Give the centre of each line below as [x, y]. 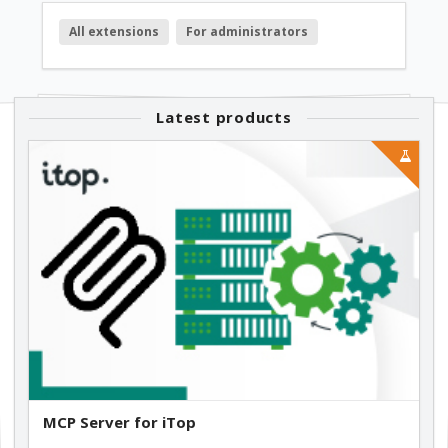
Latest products [224, 117]
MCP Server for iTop [119, 421]
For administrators [247, 32]
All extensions [113, 32]
